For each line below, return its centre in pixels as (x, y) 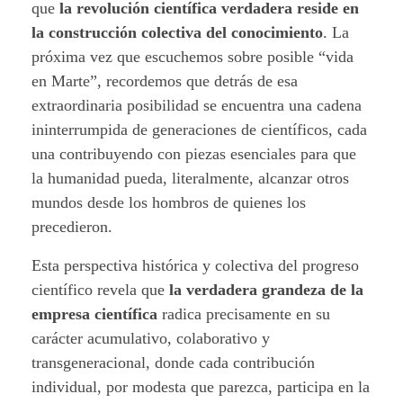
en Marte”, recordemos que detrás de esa (165, 81)
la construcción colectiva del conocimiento (177, 32)
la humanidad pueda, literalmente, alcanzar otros (190, 178)
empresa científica (94, 313)
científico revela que (100, 289)
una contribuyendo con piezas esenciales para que (194, 153)
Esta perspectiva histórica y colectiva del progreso (195, 265)
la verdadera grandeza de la (266, 289)
